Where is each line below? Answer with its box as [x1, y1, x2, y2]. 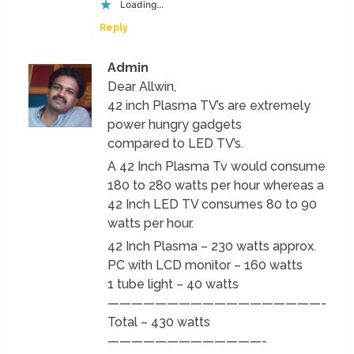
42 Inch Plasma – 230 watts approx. [107, 238, 317, 254]
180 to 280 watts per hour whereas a [107, 177, 325, 193]
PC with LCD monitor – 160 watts [107, 257, 303, 273]
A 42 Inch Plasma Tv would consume [107, 158, 326, 174]
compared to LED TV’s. [107, 135, 244, 151]
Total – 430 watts [107, 314, 211, 330]
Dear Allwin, [107, 78, 177, 94]
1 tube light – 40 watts [107, 276, 239, 292]
